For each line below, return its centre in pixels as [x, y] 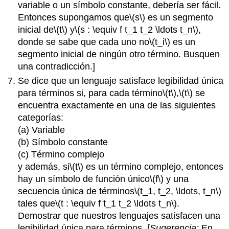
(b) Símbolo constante [63, 142]
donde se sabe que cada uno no [84, 42]
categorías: [41, 118]
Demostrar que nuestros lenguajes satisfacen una [119, 216]
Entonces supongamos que [74, 17]
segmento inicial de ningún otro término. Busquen [119, 54]
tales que [37, 204]
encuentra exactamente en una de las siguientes [117, 106]
